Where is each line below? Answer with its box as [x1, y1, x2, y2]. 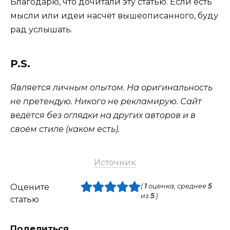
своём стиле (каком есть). [10, 124, 120, 135]
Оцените [10, 182, 49, 193]
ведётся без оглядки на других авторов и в [10, 110, 196, 121]
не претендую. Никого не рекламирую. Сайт [10, 97, 202, 107]
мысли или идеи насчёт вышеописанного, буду [10, 11, 218, 21]
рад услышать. [10, 25, 72, 35]
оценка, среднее [146, 182, 208, 190]
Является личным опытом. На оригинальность [10, 83, 213, 93]
